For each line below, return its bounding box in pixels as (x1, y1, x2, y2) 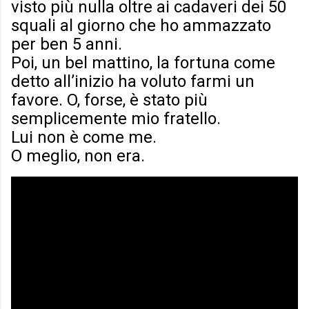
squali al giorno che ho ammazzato (11, 16, 271, 36)
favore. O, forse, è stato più (11, 90, 208, 110)
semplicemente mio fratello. (11, 109, 221, 129)
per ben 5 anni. (11, 34, 122, 54)
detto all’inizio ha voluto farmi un (11, 72, 255, 92)
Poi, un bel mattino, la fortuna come (11, 53, 275, 73)
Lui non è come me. (11, 128, 157, 148)
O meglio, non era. (11, 146, 145, 166)
